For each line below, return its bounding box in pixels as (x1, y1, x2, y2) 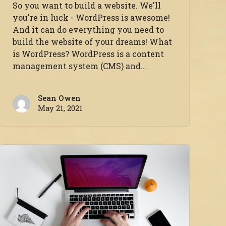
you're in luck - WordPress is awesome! (13, 12, 171, 23)
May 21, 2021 (38, 103, 83, 114)
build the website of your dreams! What (13, 36, 173, 47)
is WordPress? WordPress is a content (13, 48, 164, 60)
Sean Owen (38, 93, 81, 103)
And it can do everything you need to (13, 24, 164, 35)
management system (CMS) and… (13, 61, 147, 72)
